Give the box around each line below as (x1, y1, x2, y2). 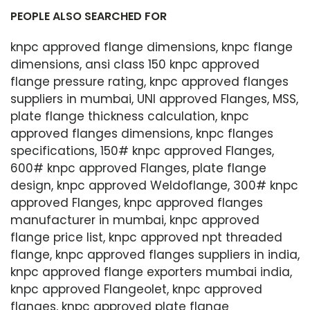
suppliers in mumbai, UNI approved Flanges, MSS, (10, 91, 298, 107)
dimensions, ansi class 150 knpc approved (10, 56, 259, 73)
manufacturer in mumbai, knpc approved (10, 212, 259, 228)
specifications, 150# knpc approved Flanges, (10, 143, 274, 159)
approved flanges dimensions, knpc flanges (10, 125, 273, 142)
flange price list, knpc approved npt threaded (10, 229, 282, 246)
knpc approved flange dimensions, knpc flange (10, 39, 293, 55)
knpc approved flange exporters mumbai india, (10, 264, 292, 280)
